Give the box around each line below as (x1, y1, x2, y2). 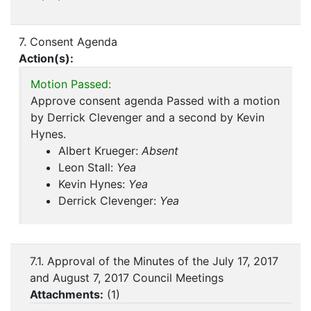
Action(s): (19, 51, 74, 66)
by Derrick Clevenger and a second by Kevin (31, 110, 264, 125)
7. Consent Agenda (19, 35, 117, 49)
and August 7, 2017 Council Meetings (30, 271, 224, 285)
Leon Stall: (58, 160, 117, 175)
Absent (142, 144, 178, 158)
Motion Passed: (31, 77, 111, 92)
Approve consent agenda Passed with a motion (31, 94, 280, 108)
